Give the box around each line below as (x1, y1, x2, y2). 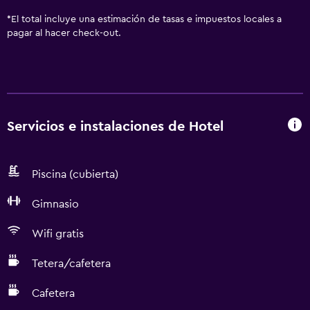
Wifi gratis (32, 228, 84, 239)
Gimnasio (32, 199, 79, 210)
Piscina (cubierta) (32, 169, 118, 180)
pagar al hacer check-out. (7, 28, 121, 38)
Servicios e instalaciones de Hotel (7, 119, 224, 134)
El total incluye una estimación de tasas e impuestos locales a (11, 15, 282, 24)
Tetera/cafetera (32, 258, 111, 269)
